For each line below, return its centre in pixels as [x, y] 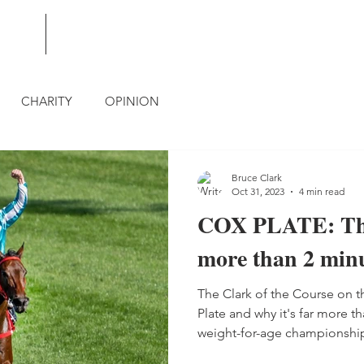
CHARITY [47, 101]
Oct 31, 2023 [258, 191]
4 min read [322, 191]
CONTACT [95, 34]
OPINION [132, 101]
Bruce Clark [257, 178]
